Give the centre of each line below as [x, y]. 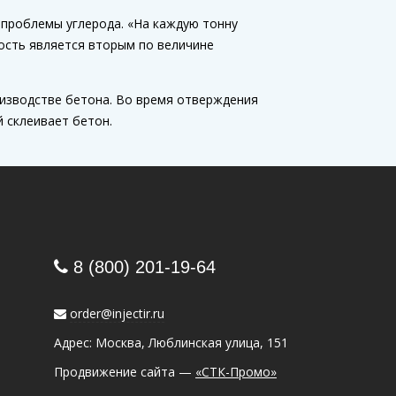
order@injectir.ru [117, 314]
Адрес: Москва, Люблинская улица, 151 [171, 343]
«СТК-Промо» [236, 372]
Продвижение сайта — [125, 372]
